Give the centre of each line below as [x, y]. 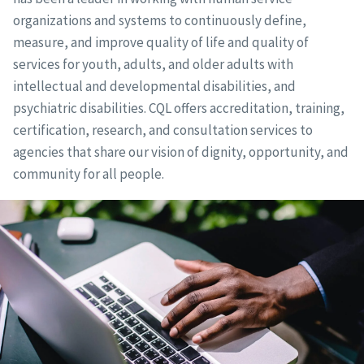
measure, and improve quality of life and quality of [160, 42]
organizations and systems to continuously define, [159, 20]
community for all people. [88, 173]
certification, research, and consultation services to [162, 130]
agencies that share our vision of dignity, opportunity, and [180, 152]
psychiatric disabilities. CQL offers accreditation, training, [178, 108]
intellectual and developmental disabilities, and [154, 86]
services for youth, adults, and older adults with [153, 64]
